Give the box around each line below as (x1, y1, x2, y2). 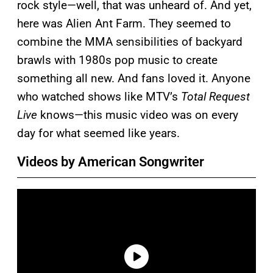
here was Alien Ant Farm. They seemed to (17, 16, 231, 30)
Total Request (181, 89, 250, 104)
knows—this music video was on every (37, 107, 238, 122)
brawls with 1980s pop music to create (17, 52, 218, 67)
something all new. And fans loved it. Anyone (17, 71, 250, 85)
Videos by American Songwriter (17, 154, 204, 169)
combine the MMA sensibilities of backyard (17, 34, 243, 49)
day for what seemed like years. (17, 126, 180, 140)
